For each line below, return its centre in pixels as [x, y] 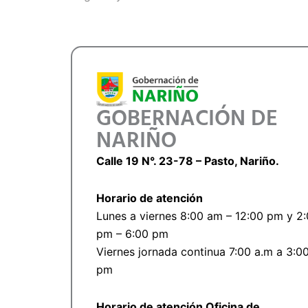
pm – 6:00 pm [132, 234]
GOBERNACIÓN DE [187, 119]
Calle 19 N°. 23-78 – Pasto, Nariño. [187, 161]
